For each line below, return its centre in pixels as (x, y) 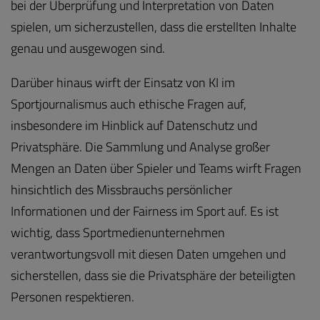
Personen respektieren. (72, 296)
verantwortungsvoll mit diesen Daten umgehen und (148, 254)
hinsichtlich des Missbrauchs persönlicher (121, 189)
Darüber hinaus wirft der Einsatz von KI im (123, 82)
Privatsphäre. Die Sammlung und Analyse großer (140, 146)
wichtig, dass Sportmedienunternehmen (118, 232)
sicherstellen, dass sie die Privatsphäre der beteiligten (153, 275)
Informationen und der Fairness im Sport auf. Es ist (145, 211)
